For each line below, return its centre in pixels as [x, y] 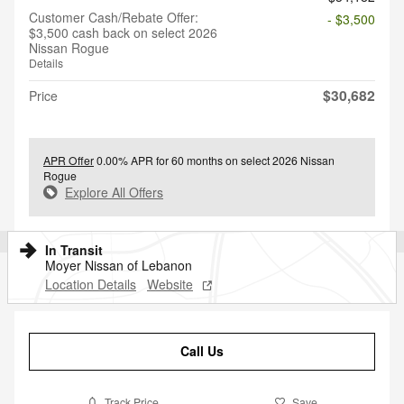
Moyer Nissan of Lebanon [119, 265]
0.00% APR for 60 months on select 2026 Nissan [214, 160]
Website [170, 284]
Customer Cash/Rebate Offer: [114, 17]
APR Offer [69, 160]
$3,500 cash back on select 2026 [123, 32]
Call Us [202, 351]
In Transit [74, 250]
